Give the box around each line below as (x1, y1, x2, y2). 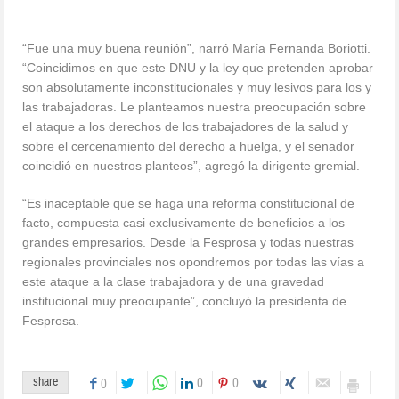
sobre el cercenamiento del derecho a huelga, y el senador (22, 139, 355, 154)
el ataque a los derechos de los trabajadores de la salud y (22, 119, 349, 134)
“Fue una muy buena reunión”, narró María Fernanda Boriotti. (22, 41, 371, 56)
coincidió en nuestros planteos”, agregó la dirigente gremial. (22, 159, 361, 174)
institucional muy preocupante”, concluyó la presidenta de (22, 294, 347, 309)
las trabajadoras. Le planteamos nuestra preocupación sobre (22, 100, 367, 115)
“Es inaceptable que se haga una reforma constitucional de (22, 196, 355, 211)
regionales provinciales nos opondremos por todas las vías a (22, 255, 365, 270)
